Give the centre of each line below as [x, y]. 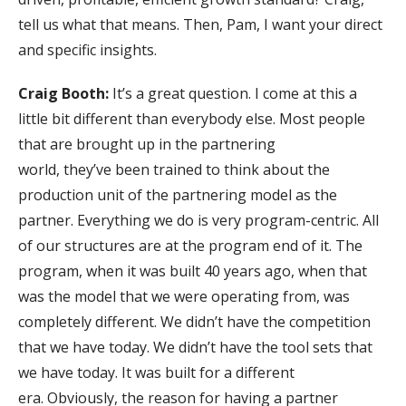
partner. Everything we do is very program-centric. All [198, 220]
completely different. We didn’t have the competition [194, 321]
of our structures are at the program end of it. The [190, 245]
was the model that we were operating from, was [184, 296]
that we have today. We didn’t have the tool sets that [195, 347]
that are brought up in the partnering [147, 144]
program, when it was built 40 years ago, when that [193, 271]
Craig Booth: [63, 93]
